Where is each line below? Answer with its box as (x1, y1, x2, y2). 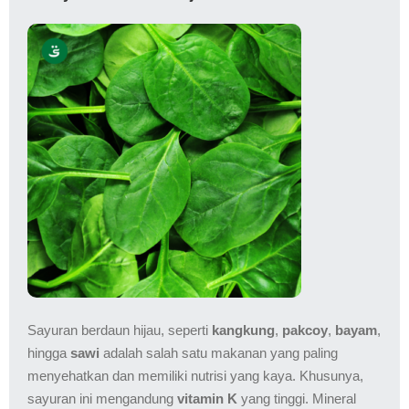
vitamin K (177, 390, 237, 406)
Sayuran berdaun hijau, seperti (27, 321, 212, 338)
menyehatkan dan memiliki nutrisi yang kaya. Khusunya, (27, 367, 363, 383)
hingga (27, 344, 70, 361)
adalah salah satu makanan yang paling (100, 344, 338, 361)
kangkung (212, 321, 275, 338)
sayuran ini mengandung (27, 390, 177, 406)
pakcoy (282, 321, 328, 338)
